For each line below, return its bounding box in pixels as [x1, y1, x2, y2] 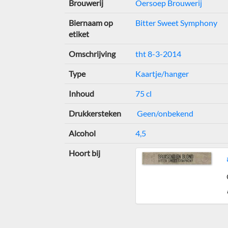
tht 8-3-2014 [135, 49, 181, 59]
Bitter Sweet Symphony [135, 18, 217, 27]
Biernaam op [68, 18, 113, 27]
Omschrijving [68, 49, 116, 59]
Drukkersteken [68, 108, 121, 118]
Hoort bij [68, 148, 100, 158]
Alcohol [68, 128, 96, 138]
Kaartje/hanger [135, 69, 189, 78]
